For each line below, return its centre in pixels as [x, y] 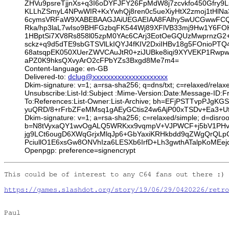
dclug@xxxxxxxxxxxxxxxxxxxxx [118, 77]
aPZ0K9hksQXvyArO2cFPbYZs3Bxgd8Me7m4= [102, 61]
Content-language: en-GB [66, 69]
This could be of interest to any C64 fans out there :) [114, 174]
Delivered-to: [46, 77]
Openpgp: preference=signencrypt [80, 151]
